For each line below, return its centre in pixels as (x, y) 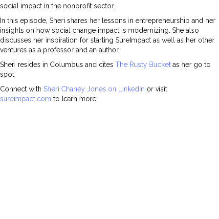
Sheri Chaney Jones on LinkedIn (94, 89)
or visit (156, 89)
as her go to (191, 65)
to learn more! (75, 99)
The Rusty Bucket (143, 65)
